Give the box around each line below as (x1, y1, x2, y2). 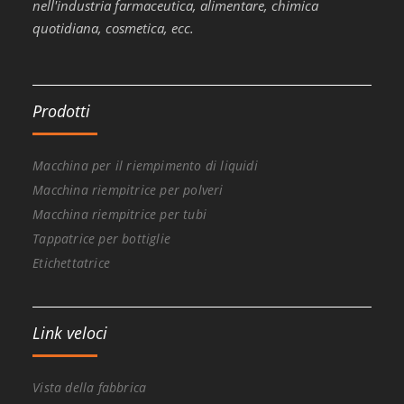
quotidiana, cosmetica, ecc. (32, 18, 195, 37)
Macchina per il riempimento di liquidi (32, 156, 258, 174)
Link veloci (32, 321, 108, 344)
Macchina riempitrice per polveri (32, 180, 224, 198)
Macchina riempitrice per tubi (32, 205, 207, 223)
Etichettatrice (32, 253, 111, 271)
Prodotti (32, 99, 91, 122)
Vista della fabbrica (32, 378, 147, 396)
